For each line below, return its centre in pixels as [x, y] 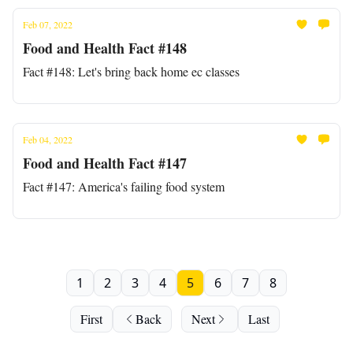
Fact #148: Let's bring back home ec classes [131, 71]
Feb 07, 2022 [48, 24]
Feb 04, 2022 [48, 139]
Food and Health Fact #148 [105, 48]
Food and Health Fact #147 [105, 163]
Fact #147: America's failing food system [124, 186]
